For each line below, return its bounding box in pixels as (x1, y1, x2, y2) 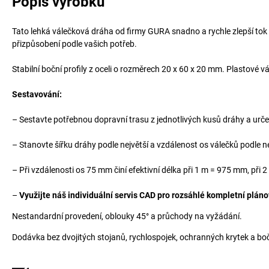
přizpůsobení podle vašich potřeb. (12, 39, 137, 49)
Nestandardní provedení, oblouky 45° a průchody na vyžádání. (12, 211, 242, 221)
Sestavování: (12, 89, 62, 99)
